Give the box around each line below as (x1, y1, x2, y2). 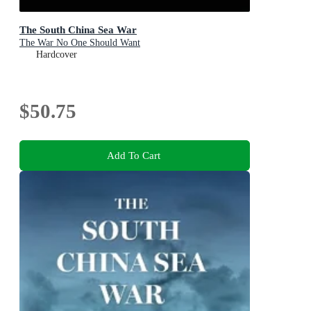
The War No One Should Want (19, 37, 140, 49)
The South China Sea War (19, 24, 137, 36)
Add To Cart (106, 149, 160, 161)
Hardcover (36, 49, 77, 60)
